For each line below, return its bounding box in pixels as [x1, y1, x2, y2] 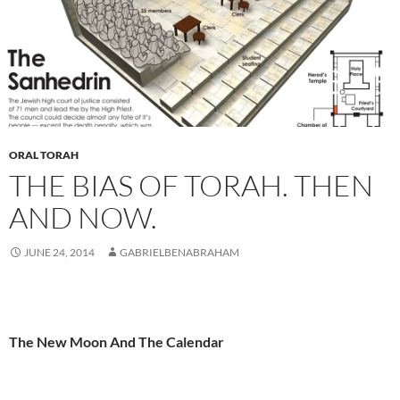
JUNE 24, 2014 [24, 246, 95, 260]
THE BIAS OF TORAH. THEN [9, 167, 373, 204]
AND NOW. [9, 199, 157, 237]
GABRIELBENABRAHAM [120, 246, 239, 260]
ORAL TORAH [9, 148, 79, 162]
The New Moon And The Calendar [9, 333, 224, 351]
